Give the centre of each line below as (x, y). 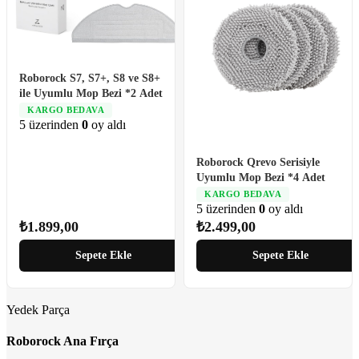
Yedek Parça (38, 309)
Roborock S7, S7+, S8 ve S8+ (90, 79)
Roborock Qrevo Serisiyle (258, 162)
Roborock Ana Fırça (63, 341)
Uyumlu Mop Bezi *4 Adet (261, 177)
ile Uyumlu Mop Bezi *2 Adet (91, 94)
